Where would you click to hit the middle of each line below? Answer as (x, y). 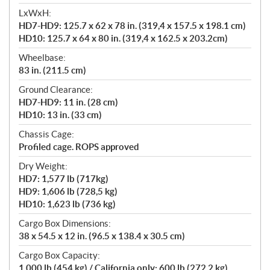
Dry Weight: (43, 166)
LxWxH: (35, 13)
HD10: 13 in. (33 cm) (60, 115)
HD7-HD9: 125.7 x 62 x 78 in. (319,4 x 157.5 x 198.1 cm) (132, 26)
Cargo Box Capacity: (59, 256)
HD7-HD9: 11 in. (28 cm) (68, 102)
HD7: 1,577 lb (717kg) (64, 179)
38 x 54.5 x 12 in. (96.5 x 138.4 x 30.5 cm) (102, 236)
